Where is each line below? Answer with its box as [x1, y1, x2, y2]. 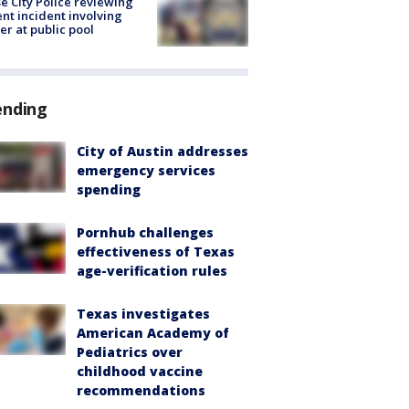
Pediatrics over [77, 343, 183, 361]
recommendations [77, 382, 205, 399]
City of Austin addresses [77, 142, 248, 160]
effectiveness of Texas [77, 243, 235, 260]
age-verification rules [77, 262, 227, 279]
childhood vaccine [77, 362, 203, 380]
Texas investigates [77, 305, 210, 322]
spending [77, 181, 141, 198]
